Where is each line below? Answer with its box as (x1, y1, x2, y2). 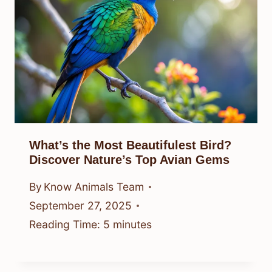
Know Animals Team (44, 180, 144, 194)
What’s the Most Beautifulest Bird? (29, 138, 231, 152)
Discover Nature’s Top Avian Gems (29, 152, 229, 166)
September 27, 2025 (29, 199, 132, 212)
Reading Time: (29, 218, 100, 231)
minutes (113, 218, 152, 231)
